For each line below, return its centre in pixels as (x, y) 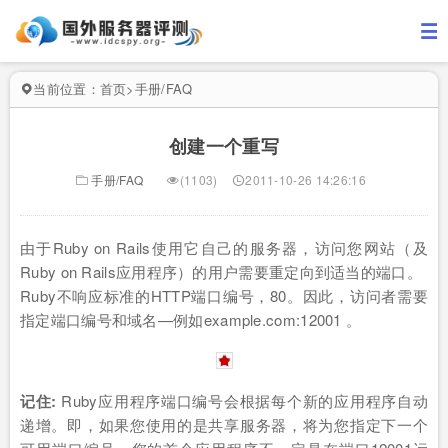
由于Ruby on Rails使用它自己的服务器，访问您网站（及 (224, 247)
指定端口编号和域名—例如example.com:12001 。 (191, 319)
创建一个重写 (224, 146)
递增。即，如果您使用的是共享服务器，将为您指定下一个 (224, 424)
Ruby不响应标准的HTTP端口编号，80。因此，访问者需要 (224, 295)
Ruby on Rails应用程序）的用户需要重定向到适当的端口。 (221, 271)
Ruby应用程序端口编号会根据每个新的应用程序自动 (242, 400)
